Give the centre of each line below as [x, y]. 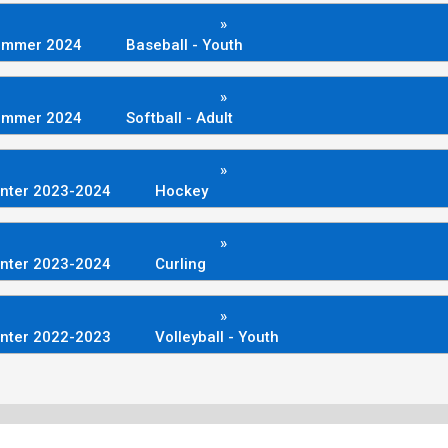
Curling [180, 263]
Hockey [181, 190]
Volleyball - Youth [217, 336]
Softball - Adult [179, 117]
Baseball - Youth [184, 44]
